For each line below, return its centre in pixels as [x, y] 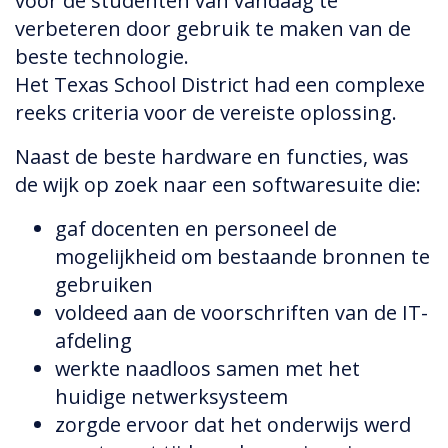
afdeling [93, 341]
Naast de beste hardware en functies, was [212, 157]
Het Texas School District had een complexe [220, 85]
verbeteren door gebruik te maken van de [213, 29]
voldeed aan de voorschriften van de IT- [241, 313]
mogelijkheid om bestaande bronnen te [242, 257]
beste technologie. [102, 57]
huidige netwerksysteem [171, 397]
